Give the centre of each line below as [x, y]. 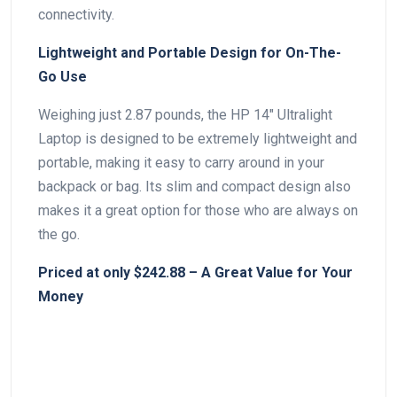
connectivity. [76, 14]
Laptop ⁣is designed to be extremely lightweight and [198, 138]
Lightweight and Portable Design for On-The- [190, 52]
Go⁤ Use [62, 76]
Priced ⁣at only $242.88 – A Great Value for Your [195, 272]
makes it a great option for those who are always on [198, 210]
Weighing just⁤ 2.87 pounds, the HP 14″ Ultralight [185, 114]
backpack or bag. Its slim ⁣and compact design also [195, 186]
